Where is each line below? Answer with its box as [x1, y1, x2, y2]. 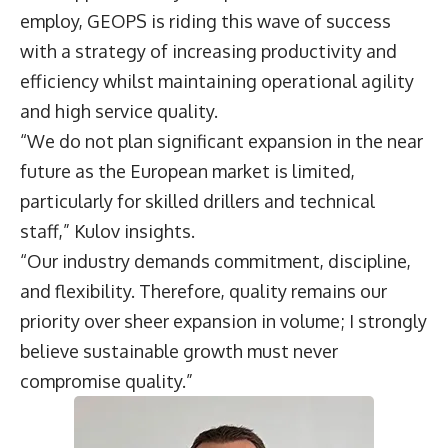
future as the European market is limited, [20, 160, 355, 183]
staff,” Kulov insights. [20, 220, 199, 243]
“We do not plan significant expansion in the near [20, 130, 423, 153]
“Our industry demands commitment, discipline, [20, 250, 411, 273]
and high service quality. [20, 100, 230, 123]
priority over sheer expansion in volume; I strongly [20, 310, 427, 333]
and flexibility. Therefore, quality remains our [20, 280, 387, 303]
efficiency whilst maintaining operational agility [20, 70, 414, 93]
